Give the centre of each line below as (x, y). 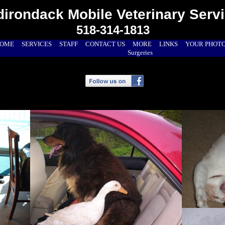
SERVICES (37, 44)
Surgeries (140, 52)
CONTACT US (105, 44)
